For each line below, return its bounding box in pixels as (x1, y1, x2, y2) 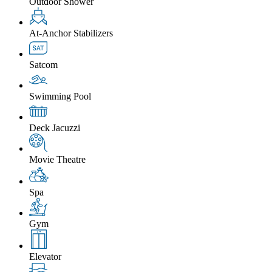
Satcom (29, 59, 58, 70)
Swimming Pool (29, 90, 91, 101)
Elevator (29, 251, 61, 262)
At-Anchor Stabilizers (29, 27, 113, 38)
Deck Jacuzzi (29, 122, 80, 133)
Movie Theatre (29, 154, 86, 165)
